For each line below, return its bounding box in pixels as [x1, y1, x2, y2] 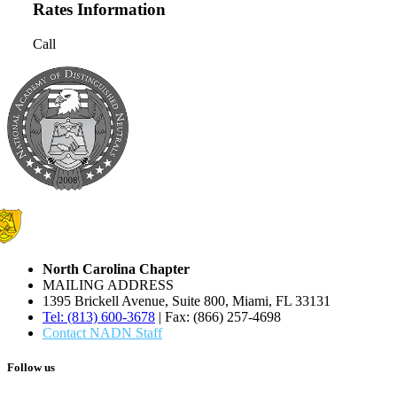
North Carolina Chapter [43, 261, 190, 276]
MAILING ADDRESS [43, 276, 174, 292]
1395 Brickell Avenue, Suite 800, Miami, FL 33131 [43, 292, 331, 308]
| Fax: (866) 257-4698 [155, 308, 281, 324]
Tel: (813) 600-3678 [43, 308, 155, 324]
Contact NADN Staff [43, 324, 162, 340]
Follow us [7, 361, 55, 375]
